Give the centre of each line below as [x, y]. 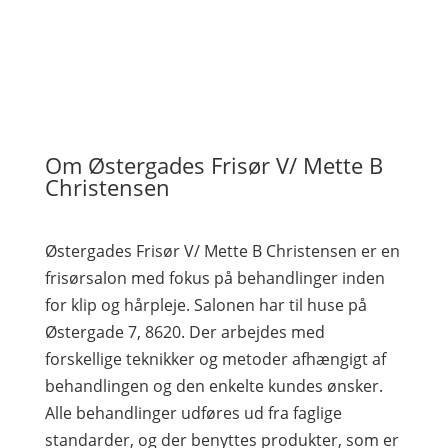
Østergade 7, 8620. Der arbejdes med [184, 332]
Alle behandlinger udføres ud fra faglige [193, 413]
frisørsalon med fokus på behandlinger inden [214, 278]
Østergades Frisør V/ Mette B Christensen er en [222, 251]
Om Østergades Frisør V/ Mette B [213, 165]
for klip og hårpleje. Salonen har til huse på [205, 305]
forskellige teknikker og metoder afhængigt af [215, 359]
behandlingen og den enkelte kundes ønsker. [213, 386]
